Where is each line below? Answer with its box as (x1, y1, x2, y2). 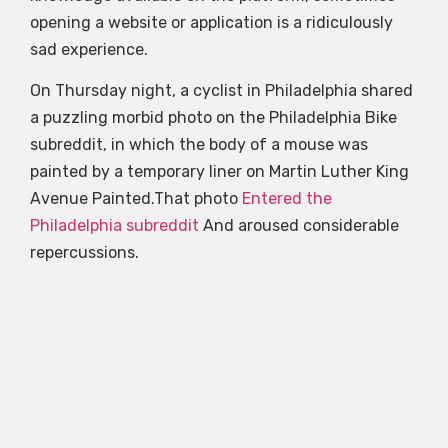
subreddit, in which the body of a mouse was (30, 134, 368, 154)
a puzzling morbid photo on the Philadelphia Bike (30, 107, 397, 127)
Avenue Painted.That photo (30, 188, 242, 208)
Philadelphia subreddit (30, 215, 199, 235)
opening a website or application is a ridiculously (30, 12, 393, 32)
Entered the (242, 188, 332, 208)
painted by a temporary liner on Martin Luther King (30, 161, 409, 181)
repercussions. (30, 242, 139, 262)
